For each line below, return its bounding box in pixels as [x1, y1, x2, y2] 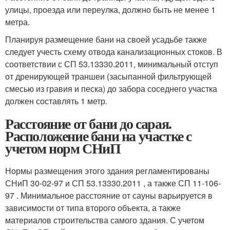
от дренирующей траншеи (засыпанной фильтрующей [5, 70, 212, 83]
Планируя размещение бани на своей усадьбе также [5, 33, 207, 46]
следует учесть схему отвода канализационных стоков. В [5, 46, 222, 58]
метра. [5, 16, 30, 28]
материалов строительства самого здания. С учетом [5, 214, 204, 226]
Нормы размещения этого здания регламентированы [5, 165, 209, 177]
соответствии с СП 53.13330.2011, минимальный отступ [5, 58, 218, 70]
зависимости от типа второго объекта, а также [5, 202, 181, 214]
